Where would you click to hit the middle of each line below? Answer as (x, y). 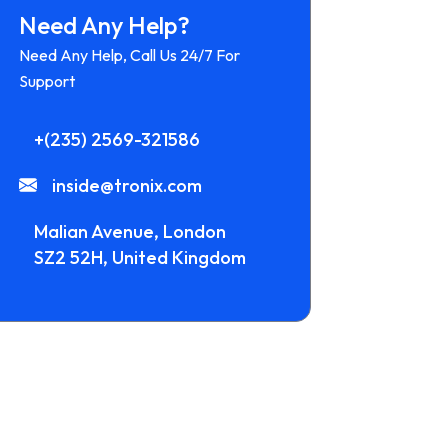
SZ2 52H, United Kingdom (139, 257)
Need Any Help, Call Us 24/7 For (129, 55)
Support (46, 81)
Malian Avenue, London (129, 231)
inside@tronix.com (126, 185)
